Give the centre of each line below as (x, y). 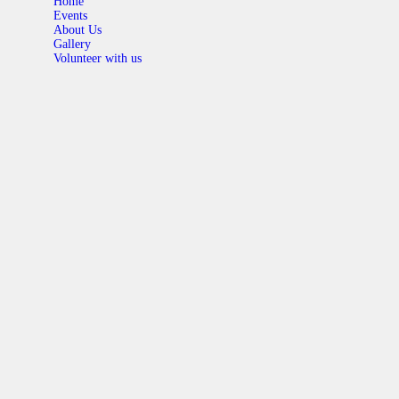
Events (70, 15)
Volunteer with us (98, 58)
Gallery (72, 44)
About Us (77, 29)
